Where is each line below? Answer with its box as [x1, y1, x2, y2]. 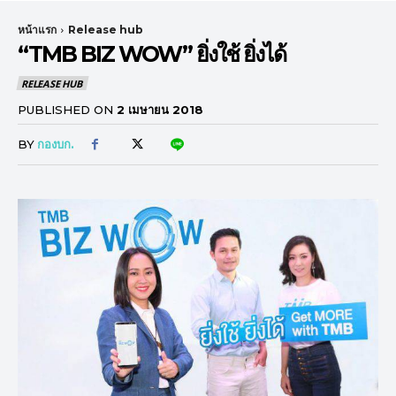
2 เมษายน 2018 [117, 102, 203, 117]
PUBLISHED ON [18, 102, 113, 117]
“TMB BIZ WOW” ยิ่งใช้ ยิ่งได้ [18, 41, 286, 67]
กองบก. [37, 137, 74, 152]
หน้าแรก [18, 23, 57, 36]
